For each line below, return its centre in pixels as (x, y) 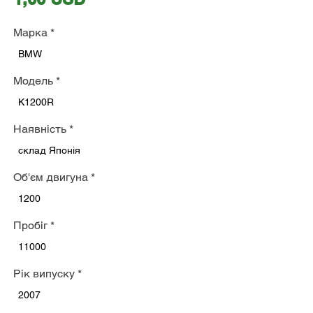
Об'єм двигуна (51, 177)
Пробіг (30, 225)
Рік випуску (44, 274)
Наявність (40, 129)
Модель (33, 81)
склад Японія (49, 150)
